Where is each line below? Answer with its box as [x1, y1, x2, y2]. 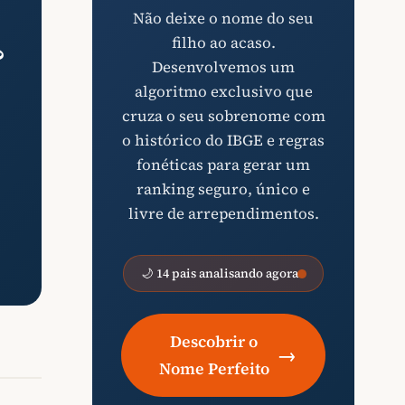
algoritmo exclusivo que [134, 81, 313, 103]
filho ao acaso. [171, 33, 276, 54]
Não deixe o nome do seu [133, 8, 314, 30]
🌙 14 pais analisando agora [141, 265, 298, 283]
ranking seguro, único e [137, 179, 310, 201]
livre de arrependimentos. [127, 203, 319, 225]
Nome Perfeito [158, 358, 269, 381]
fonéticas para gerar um [137, 155, 310, 176]
